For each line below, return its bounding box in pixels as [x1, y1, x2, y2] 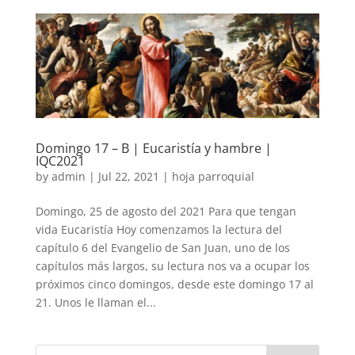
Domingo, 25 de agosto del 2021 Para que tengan [35, 204, 296, 219]
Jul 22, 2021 [97, 169, 159, 185]
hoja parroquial [171, 169, 254, 185]
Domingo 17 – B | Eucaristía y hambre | [35, 139, 272, 158]
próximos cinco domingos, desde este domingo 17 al [35, 277, 314, 292]
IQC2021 [35, 152, 85, 170]
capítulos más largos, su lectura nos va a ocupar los [35, 258, 310, 274]
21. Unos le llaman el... [35, 295, 156, 311]
